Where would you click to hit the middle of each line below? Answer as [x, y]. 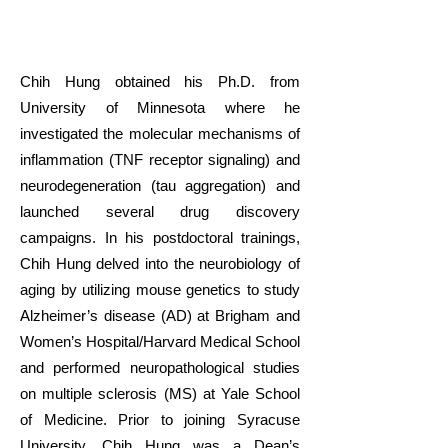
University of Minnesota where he [160, 107]
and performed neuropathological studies [160, 367]
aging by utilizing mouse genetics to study [160, 289]
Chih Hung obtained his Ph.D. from [160, 81]
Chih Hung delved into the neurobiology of [160, 263]
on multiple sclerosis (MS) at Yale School [160, 393]
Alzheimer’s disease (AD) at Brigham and [160, 315]
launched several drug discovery [160, 211]
